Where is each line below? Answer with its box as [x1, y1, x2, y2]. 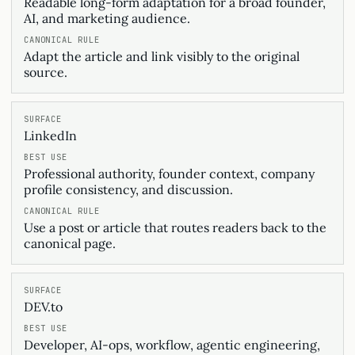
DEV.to [24, 299, 63, 315]
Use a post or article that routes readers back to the [24, 219, 326, 235]
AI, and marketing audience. [24, 10, 190, 26]
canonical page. [24, 235, 116, 251]
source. [24, 64, 67, 80]
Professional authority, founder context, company [24, 166, 315, 181]
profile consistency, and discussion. [24, 181, 233, 197]
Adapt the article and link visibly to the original [24, 48, 300, 64]
